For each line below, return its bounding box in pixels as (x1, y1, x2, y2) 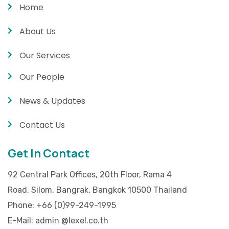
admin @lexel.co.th (35, 215, 108, 225)
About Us (19, 25, 56, 37)
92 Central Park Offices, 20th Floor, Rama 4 (8, 169, 172, 179)
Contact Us (19, 119, 65, 131)
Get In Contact (8, 145, 89, 161)
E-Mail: (8, 215, 35, 225)
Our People (19, 71, 64, 83)
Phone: (8, 200, 36, 210)
